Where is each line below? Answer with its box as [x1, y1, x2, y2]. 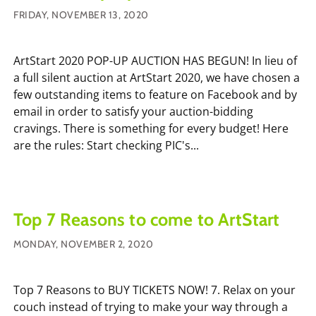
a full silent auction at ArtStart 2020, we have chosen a [13, 69, 300, 85]
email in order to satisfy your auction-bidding [13, 103, 253, 119]
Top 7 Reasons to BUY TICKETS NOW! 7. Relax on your [13, 281, 296, 298]
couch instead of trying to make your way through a [13, 298, 288, 315]
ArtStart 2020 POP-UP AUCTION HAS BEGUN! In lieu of [13, 52, 297, 68]
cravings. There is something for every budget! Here [13, 120, 288, 136]
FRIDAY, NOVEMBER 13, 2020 [13, 8, 149, 21]
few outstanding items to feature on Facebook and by [13, 86, 297, 102]
